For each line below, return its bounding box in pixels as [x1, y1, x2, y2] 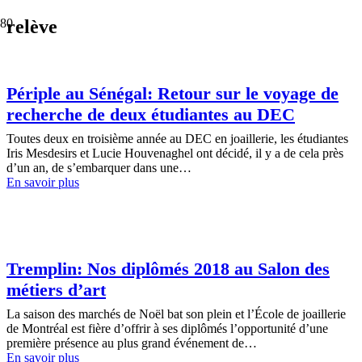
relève [6, 15, 57, 37]
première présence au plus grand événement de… [6, 335, 257, 350]
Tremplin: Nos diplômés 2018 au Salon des [6, 258, 330, 279]
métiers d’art [6, 279, 106, 300]
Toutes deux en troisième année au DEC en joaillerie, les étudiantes [6, 132, 348, 146]
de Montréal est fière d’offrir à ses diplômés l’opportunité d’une [6, 321, 328, 335]
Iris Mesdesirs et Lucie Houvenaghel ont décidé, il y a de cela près [6, 146, 343, 161]
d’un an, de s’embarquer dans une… [6, 161, 192, 175]
